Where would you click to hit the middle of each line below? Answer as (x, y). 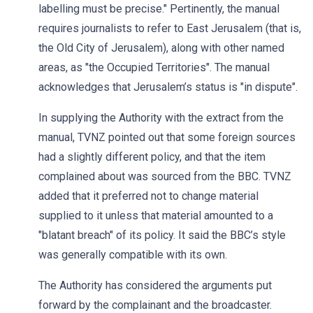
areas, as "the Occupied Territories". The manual (154, 67)
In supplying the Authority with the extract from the (161, 118)
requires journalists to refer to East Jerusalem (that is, (170, 28)
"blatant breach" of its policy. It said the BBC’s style (162, 235)
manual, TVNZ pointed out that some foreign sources (167, 137)
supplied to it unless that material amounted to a (156, 216)
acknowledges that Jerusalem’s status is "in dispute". (168, 87)
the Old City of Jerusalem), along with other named (161, 48)
